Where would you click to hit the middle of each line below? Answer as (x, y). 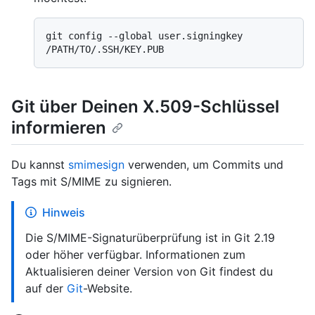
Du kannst (40, 164)
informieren (59, 128)
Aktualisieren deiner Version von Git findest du (149, 271)
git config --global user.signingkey (144, 36)
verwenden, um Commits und (204, 164)
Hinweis (64, 212)
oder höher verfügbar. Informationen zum (135, 254)
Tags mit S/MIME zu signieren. (91, 181)
